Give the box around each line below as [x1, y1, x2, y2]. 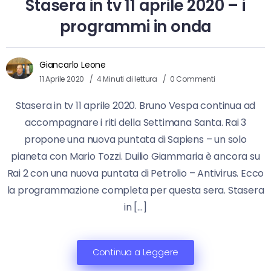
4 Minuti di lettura [96, 74, 159, 85]
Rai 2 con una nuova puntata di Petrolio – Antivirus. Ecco [7, 166, 264, 181]
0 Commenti [169, 74, 215, 85]
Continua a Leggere [92, 246, 179, 259]
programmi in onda [59, 16, 212, 38]
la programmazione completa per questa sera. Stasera [7, 183, 264, 198]
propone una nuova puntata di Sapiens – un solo [24, 132, 247, 147]
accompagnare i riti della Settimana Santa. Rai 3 [24, 116, 247, 130]
